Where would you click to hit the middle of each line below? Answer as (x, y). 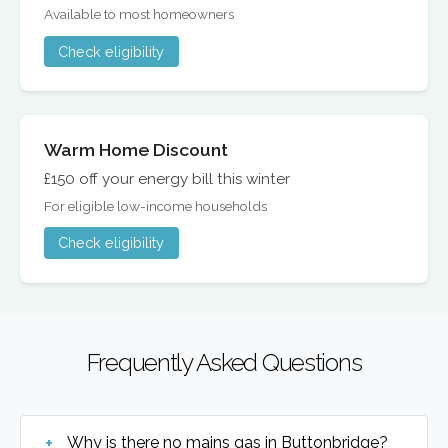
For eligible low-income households (155, 205)
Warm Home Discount (136, 150)
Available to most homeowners (139, 14)
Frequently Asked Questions (224, 362)
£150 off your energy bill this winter (167, 179)
